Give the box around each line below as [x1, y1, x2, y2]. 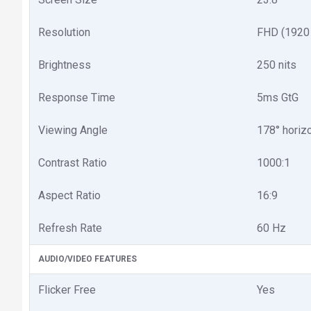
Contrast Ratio [38, 155, 107, 169]
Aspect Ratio [38, 188, 101, 202]
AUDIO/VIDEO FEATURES [38, 253, 137, 264]
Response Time [38, 90, 115, 104]
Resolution [38, 25, 90, 39]
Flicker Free [38, 283, 96, 296]
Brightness [38, 58, 91, 72]
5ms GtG [257, 90, 299, 104]
